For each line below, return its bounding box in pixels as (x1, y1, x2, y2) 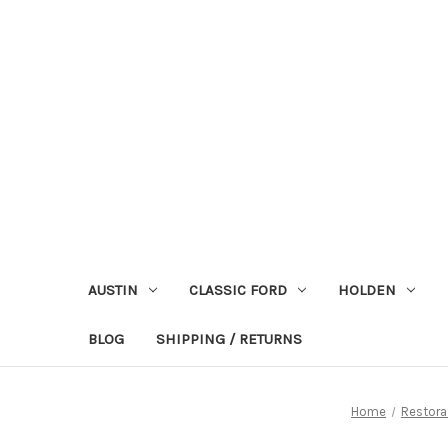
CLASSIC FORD (188, 280, 287, 299)
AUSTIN (88, 280, 138, 299)
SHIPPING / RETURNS (156, 329, 302, 348)
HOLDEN (337, 280, 396, 299)
